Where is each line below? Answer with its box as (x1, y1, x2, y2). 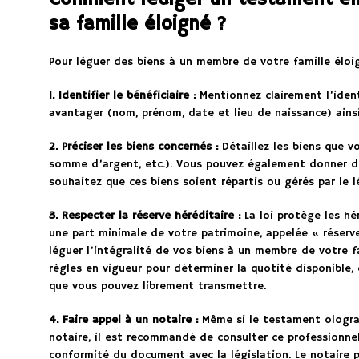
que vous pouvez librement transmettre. (48, 279, 266, 294)
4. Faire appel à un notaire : (48, 313, 198, 328)
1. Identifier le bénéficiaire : (48, 88, 196, 103)
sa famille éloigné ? (48, 12, 227, 37)
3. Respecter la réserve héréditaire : (48, 208, 240, 224)
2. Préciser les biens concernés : (48, 139, 218, 155)
